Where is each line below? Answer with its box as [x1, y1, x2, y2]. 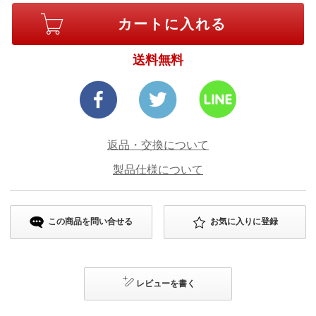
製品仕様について [113, 163, 203, 177]
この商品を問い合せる [47, 217, 133, 227]
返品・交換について [107, 138, 209, 152]
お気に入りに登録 [209, 217, 278, 227]
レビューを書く [136, 278, 195, 288]
